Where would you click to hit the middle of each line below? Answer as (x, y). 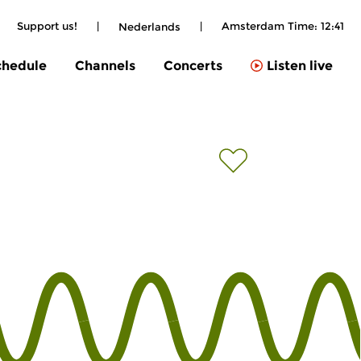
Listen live (300, 66)
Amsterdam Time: (271, 26)
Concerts (193, 65)
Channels (105, 65)
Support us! (47, 26)
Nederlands (149, 26)
